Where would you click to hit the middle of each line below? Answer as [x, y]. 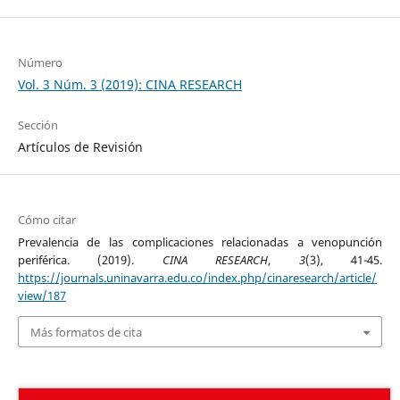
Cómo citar [46, 220]
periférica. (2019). [90, 260]
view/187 [42, 296]
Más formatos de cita [86, 332]
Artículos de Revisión [80, 147]
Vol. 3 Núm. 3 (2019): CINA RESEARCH [129, 85]
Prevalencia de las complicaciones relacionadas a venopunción [200, 242]
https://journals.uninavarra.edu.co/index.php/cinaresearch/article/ [197, 278]
